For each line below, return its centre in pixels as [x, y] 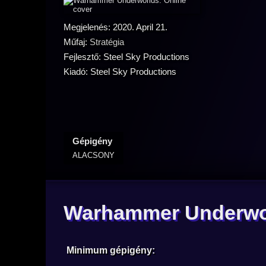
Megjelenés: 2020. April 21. [115, 27]
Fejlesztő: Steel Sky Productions [126, 57]
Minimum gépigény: [111, 250]
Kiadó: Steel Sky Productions [120, 72]
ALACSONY [94, 155]
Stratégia [107, 42]
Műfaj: [77, 42]
